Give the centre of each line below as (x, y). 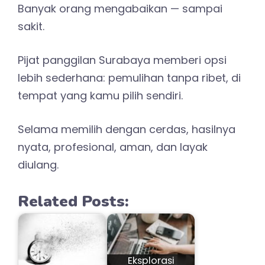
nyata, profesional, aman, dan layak (113, 147)
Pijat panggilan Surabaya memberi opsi (122, 60)
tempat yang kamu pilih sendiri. (100, 95)
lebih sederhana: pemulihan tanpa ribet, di (129, 77)
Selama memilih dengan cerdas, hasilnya (127, 129)
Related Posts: (73, 201)
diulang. (38, 164)
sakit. (31, 26)
